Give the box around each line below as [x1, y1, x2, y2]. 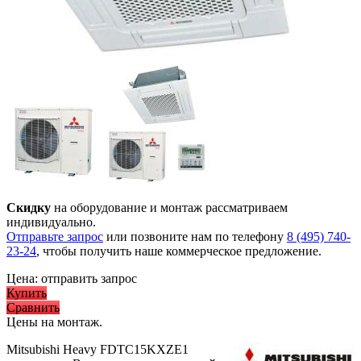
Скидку [6, 201, 51, 215]
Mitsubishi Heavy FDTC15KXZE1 [6, 342, 189, 357]
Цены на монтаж [6, 315, 99, 330]
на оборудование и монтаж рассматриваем [51, 201, 288, 215]
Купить [6, 286, 47, 301]
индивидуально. [6, 215, 96, 230]
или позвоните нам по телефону [103, 230, 287, 244]
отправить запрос [41, 272, 137, 286]
